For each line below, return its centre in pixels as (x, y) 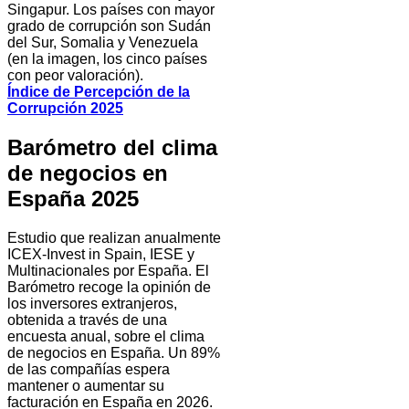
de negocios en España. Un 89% (114, 352)
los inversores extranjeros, (92, 303)
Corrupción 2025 (65, 109)
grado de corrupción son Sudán (109, 26)
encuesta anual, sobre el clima (106, 336)
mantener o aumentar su (86, 385)
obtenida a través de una (87, 320)
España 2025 (73, 199)
